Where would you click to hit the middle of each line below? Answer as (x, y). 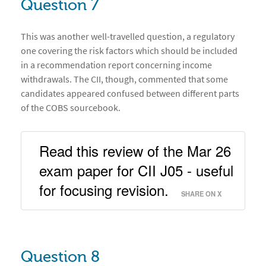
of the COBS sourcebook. (71, 108)
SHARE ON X (201, 194)
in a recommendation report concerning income (116, 65)
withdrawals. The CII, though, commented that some (124, 79)
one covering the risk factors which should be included (129, 51)
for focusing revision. (106, 190)
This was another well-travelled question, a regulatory (128, 37)
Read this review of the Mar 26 (135, 151)
